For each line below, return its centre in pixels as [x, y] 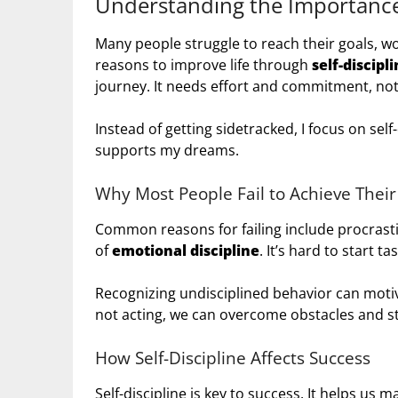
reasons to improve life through [203, 65]
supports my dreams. [167, 151]
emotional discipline [186, 251]
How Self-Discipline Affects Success [233, 358]
